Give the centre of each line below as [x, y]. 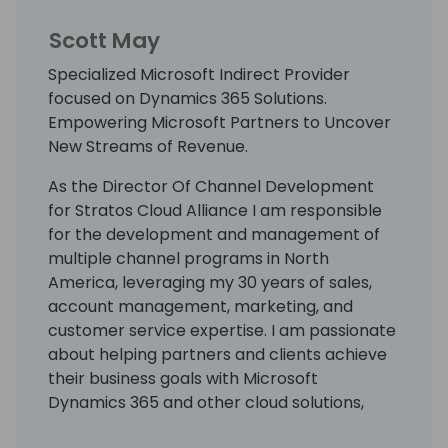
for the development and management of [214, 235]
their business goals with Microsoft [183, 379]
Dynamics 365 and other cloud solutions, [206, 403]
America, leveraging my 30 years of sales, [210, 283]
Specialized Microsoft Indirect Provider [199, 75]
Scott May [104, 41]
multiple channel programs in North [188, 259]
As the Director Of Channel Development [211, 187]
